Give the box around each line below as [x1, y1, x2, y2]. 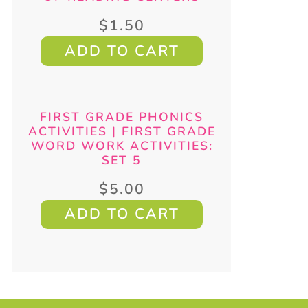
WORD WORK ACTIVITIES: [30, 137, 213, 154]
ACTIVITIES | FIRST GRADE [27, 122, 216, 140]
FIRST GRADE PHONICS [40, 108, 204, 125]
